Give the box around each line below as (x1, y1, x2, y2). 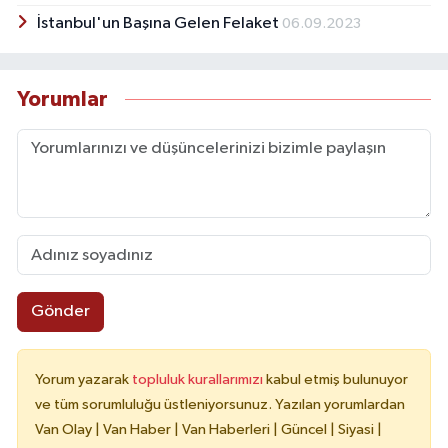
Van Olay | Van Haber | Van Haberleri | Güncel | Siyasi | (35, 421, 382, 437)
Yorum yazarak (35, 371, 132, 387)
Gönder (30, 303, 90, 321)
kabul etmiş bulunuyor (266, 371, 408, 387)
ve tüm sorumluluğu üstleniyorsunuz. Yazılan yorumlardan (35, 396, 405, 412)
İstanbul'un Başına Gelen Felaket (36, 14, 282, 32)
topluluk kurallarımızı (132, 371, 266, 387)
